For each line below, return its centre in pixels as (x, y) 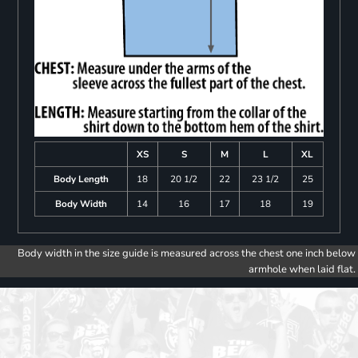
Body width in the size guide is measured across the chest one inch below (187, 254)
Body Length (81, 179)
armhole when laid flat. (302, 270)
